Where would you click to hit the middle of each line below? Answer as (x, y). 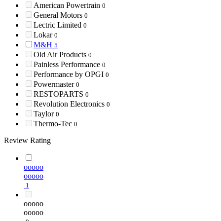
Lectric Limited (58, 25)
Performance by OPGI (70, 74)
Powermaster (55, 84)
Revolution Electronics (70, 104)
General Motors (59, 15)
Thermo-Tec (54, 124)
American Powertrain (68, 5)
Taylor (45, 114)
